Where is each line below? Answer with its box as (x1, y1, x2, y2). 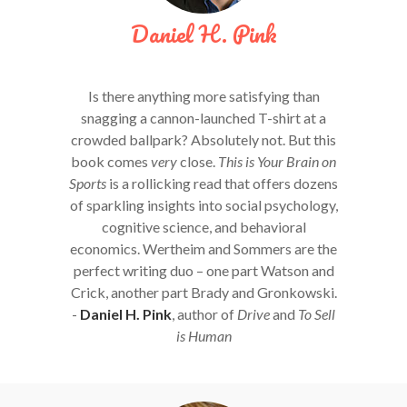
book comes (71, 152, 151, 170)
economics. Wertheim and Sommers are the (70, 239, 337, 257)
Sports (69, 174, 106, 192)
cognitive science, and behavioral (101, 217, 306, 235)
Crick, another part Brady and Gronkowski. (70, 283, 337, 301)
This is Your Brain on (218, 152, 336, 170)
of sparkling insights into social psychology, (69, 195, 338, 213)
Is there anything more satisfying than (87, 86, 320, 104)
